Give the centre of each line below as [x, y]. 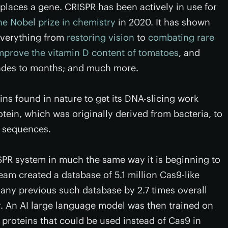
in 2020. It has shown [163, 22]
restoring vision [101, 37]
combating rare [181, 37]
